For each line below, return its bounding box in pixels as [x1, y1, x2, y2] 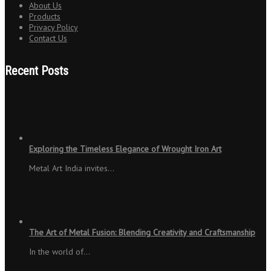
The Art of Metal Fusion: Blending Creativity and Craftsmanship [29, 226, 255, 238]
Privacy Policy [29, 21, 78, 33]
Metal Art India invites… [29, 162, 114, 174]
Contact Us [29, 32, 67, 44]
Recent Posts [5, 64, 68, 79]
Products [29, 10, 60, 22]
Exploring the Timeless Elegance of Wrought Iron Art [29, 143, 221, 154]
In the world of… [29, 246, 90, 257]
